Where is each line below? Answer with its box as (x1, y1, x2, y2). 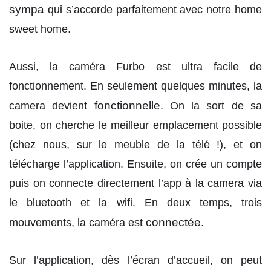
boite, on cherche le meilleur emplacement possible (9, 119, 262, 131)
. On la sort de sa (160, 99, 263, 112)
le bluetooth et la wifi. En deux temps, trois (9, 196, 262, 209)
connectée (146, 215, 201, 229)
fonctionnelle (94, 99, 160, 112)
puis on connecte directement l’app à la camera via (9, 177, 262, 189)
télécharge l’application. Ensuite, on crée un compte (9, 157, 262, 170)
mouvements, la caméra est (9, 216, 146, 229)
